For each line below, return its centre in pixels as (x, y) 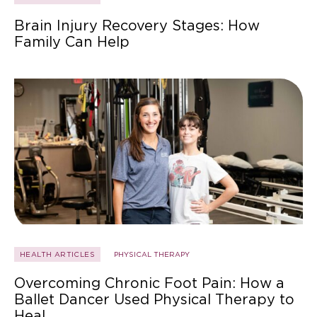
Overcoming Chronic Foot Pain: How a (149, 283)
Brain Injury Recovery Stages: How (137, 26)
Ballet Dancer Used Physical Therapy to (154, 300)
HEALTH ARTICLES (57, 254)
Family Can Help (72, 42)
